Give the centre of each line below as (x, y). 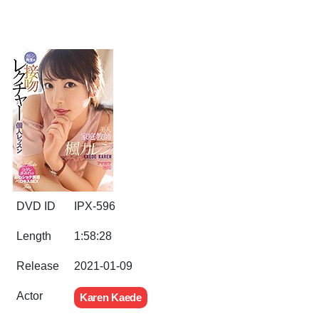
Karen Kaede (111, 297)
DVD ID (36, 206)
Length (34, 236)
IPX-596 (95, 206)
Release (38, 266)
